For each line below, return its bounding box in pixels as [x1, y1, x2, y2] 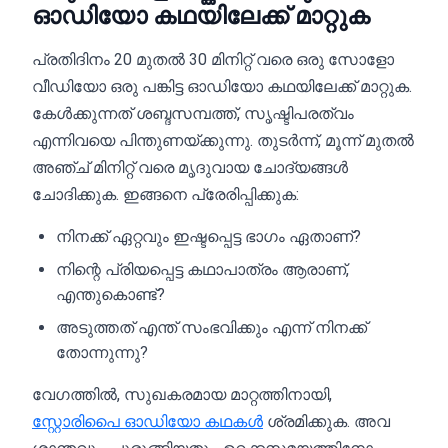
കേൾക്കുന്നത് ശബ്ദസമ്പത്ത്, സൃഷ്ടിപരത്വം [32, 104, 354, 123]
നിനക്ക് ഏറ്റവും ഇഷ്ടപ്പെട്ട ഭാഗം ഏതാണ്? [56, 227, 361, 246]
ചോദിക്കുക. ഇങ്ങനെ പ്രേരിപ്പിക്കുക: [32, 185, 299, 204]
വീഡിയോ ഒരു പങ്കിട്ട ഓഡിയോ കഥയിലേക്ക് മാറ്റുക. [32, 77, 412, 96]
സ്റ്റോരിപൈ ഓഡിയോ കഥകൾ [32, 412, 263, 431]
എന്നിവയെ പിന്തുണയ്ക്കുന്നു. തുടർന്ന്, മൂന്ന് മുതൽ [32, 131, 414, 150]
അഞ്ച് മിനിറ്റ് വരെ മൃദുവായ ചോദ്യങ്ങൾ [32, 158, 348, 177]
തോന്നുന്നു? [56, 343, 148, 362]
